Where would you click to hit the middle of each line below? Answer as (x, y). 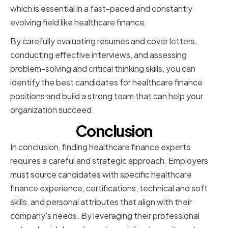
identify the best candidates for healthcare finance (106, 82)
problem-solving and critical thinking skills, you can (103, 69)
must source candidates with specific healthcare (101, 175)
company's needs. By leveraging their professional (105, 216)
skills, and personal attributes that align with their (101, 202)
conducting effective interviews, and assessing (98, 55)
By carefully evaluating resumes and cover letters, (104, 41)
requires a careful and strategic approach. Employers (109, 161)
